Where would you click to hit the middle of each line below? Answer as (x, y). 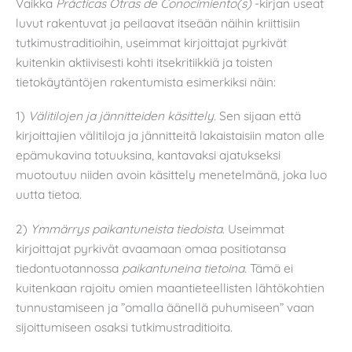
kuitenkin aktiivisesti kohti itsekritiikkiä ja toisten (144, 62)
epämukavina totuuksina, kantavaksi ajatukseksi (148, 155)
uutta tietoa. (49, 194)
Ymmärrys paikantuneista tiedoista (125, 228)
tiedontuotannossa (69, 268)
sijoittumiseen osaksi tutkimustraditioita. (124, 326)
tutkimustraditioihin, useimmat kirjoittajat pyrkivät (151, 42)
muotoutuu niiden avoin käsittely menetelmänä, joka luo (171, 175)
